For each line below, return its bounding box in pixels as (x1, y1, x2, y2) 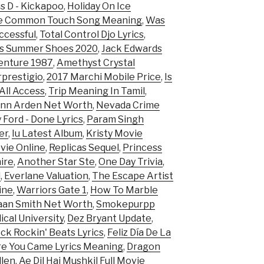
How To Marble (90, 184, 158, 196)
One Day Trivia (98, 156, 163, 168)
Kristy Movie (86, 128, 143, 140)
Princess (123, 142, 162, 154)
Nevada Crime (96, 100, 160, 111)
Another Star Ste (17, 156, 95, 168)
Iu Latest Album (12, 128, 82, 140)
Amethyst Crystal (57, 57, 135, 69)
